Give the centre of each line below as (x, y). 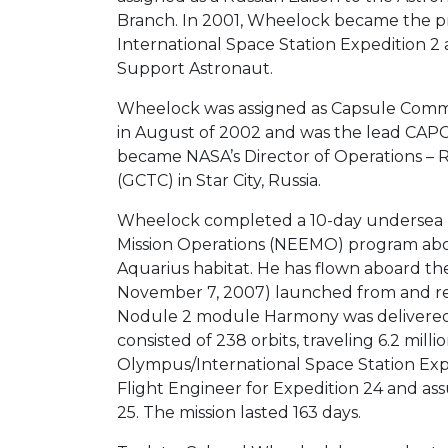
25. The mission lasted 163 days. (239, 412)
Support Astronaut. (195, 68)
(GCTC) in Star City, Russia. (219, 180)
